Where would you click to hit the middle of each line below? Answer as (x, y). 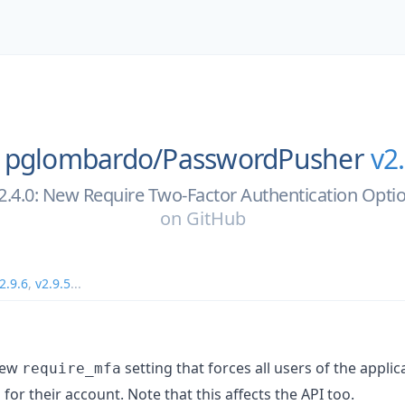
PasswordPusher (263, 159)
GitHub (216, 218)
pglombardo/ (83, 159)
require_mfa (71, 368)
